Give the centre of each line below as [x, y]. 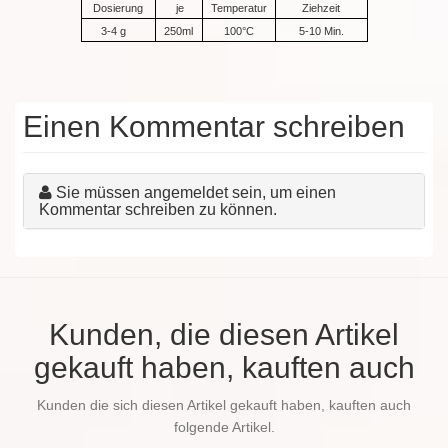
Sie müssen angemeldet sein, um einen [196, 192]
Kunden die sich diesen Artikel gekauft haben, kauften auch [224, 406]
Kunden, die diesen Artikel [224, 335]
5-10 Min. [321, 30]
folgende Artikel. [224, 428]
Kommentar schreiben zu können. [158, 209]
